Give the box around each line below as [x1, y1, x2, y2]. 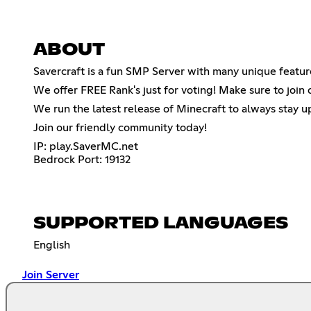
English [33, 239, 70, 251]
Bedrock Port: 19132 [33, 153, 131, 165]
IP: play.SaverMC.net [33, 140, 138, 152]
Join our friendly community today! [33, 121, 207, 133]
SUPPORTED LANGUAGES [33, 215, 288, 232]
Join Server [22, 269, 79, 280]
